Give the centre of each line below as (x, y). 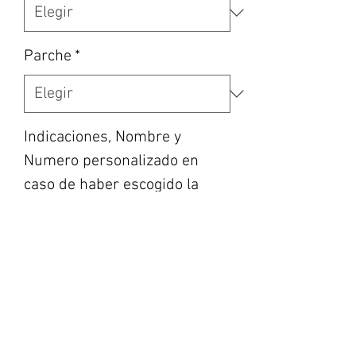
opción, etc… (65, 209)
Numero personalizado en (111, 162)
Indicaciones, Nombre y (103, 138)
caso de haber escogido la (111, 186)
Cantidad (48, 309)
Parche (48, 57)
